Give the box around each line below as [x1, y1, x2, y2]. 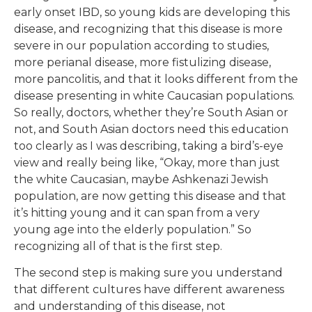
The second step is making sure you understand [14, 266, 283, 280]
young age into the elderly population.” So [14, 223, 251, 237]
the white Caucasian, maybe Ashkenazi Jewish [14, 173, 268, 187]
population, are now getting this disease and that [14, 189, 286, 203]
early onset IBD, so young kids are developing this [14, 6, 290, 19]
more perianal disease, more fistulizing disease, [14, 56, 271, 70]
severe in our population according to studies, [14, 39, 269, 53]
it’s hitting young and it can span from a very [14, 206, 260, 220]
